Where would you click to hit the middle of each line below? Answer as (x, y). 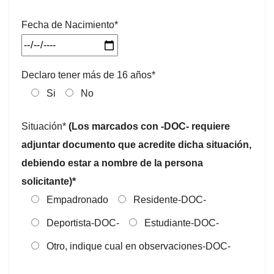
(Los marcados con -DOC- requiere (149, 126)
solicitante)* (49, 181)
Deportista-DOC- (83, 223)
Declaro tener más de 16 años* (88, 75)
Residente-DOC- (170, 200)
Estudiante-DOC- (182, 223)
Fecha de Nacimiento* (70, 25)
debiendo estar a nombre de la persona (112, 163)
